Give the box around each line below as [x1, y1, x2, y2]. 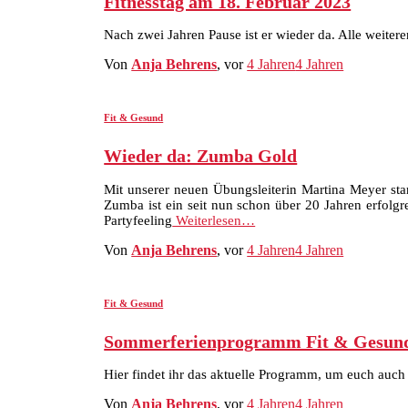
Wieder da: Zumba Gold [104, 146, 298, 167]
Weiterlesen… [172, 212, 256, 228]
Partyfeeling [104, 212, 173, 228]
